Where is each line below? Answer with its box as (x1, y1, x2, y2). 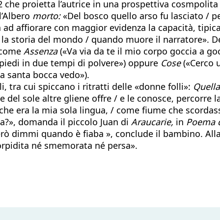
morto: (32, 9, 60, 22)
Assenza (24, 45, 57, 57)
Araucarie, (131, 115, 173, 128)
